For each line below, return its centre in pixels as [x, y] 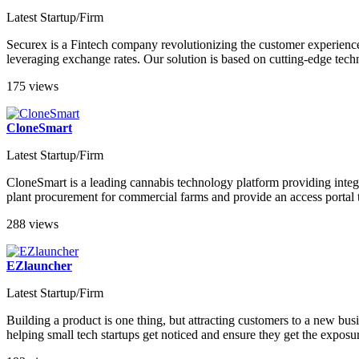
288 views [32, 224]
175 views [32, 87]
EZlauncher [39, 266]
